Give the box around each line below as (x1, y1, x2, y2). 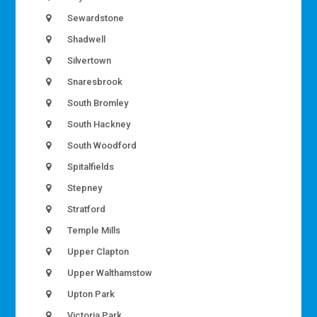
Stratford (65, 203, 106, 214)
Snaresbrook (65, 76, 123, 87)
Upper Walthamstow (65, 267, 153, 278)
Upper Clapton (65, 246, 129, 257)
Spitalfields (65, 161, 115, 172)
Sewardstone (65, 12, 125, 23)
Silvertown (65, 54, 112, 66)
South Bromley (65, 97, 129, 108)
